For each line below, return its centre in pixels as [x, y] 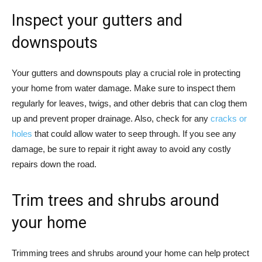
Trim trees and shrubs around [116, 201]
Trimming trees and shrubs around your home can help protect [130, 253]
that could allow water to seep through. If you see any [134, 134]
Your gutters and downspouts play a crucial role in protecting [126, 73]
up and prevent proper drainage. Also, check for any [111, 119]
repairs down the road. [54, 164]
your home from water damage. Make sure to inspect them [124, 88]
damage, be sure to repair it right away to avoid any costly [121, 149]
